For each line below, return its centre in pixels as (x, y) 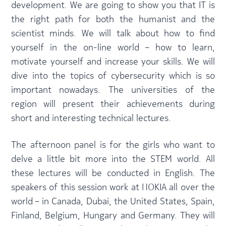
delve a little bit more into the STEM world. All (113, 159)
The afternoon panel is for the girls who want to (113, 145)
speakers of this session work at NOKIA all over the (113, 187)
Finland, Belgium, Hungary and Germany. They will (113, 215)
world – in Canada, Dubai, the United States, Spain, (113, 201)
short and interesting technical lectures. (91, 118)
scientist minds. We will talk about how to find (113, 33)
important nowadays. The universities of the (113, 90)
